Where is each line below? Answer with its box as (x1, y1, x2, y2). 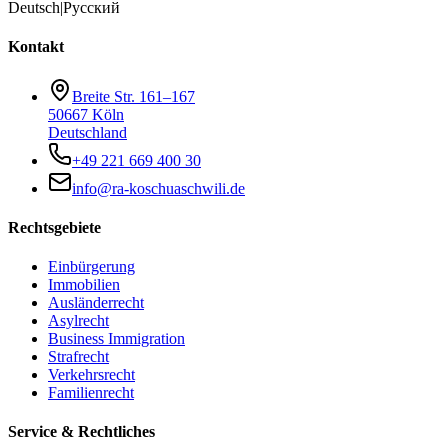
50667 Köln (48, 105, 124, 123)
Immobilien (48, 276, 120, 294)
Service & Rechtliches (8, 423, 155, 441)
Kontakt (8, 38, 64, 56)
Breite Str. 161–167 (72, 87, 195, 105)
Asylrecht (48, 312, 109, 330)
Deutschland (48, 123, 127, 141)
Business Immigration (48, 330, 185, 348)
